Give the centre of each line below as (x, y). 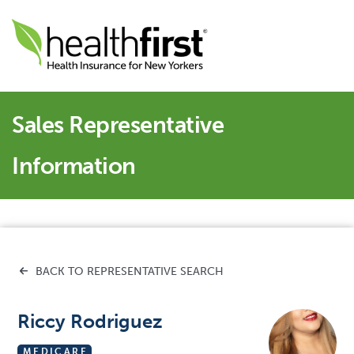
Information (74, 166)
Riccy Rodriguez (90, 321)
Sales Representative (118, 124)
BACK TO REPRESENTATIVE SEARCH (128, 271)
